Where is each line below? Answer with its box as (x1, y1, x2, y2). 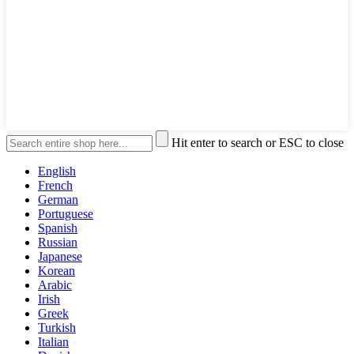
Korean (38, 263, 75, 277)
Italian (38, 334, 69, 348)
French (38, 178, 73, 192)
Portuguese (38, 206, 93, 220)
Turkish (38, 320, 76, 334)
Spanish (38, 220, 77, 235)
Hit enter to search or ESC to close (171, 135, 344, 149)
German (38, 192, 78, 206)
